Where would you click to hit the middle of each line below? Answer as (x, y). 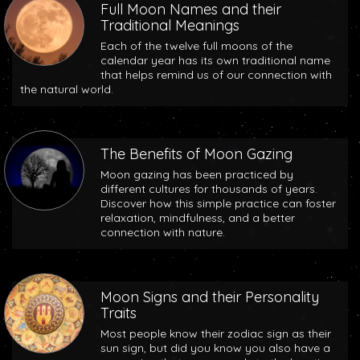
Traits (119, 313)
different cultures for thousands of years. (209, 189)
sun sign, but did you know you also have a (215, 348)
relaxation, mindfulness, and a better (198, 218)
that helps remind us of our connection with (216, 75)
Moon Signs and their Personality (210, 297)
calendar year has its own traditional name (215, 60)
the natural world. (67, 89)
